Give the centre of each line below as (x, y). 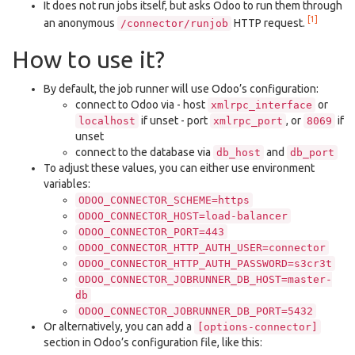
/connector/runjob (174, 23)
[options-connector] (258, 326)
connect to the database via (144, 152)
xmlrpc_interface (261, 105)
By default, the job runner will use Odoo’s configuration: (181, 88)
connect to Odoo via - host (141, 104)
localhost (107, 120)
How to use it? (88, 59)
